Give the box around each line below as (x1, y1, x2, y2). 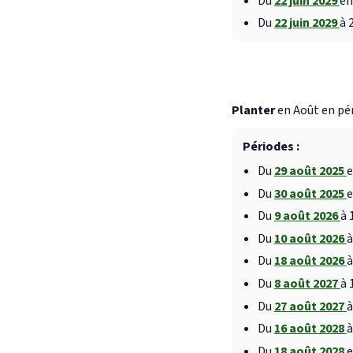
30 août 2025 (273, 184, 347, 203)
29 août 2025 (273, 162, 347, 180)
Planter (232, 102, 275, 120)
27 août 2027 (273, 297, 347, 315)
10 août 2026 (273, 229, 347, 247)
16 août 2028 (273, 320, 347, 338)
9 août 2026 (273, 207, 340, 225)
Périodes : (242, 137, 299, 155)
